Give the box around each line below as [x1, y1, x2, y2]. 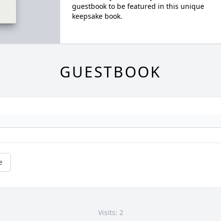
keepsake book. [72, 11, 122, 21]
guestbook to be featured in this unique [72, 1, 204, 11]
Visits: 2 [98, 208, 123, 218]
